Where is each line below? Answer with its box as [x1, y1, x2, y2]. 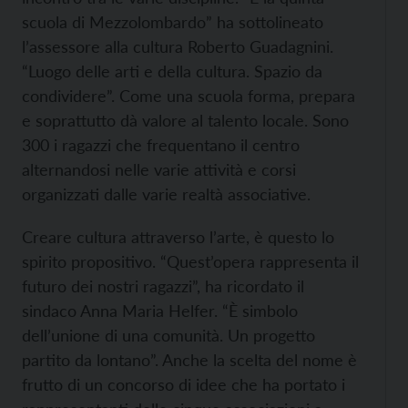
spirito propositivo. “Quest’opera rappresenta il [22, 251, 359, 271]
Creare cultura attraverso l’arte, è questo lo [22, 227, 334, 247]
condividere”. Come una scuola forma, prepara [22, 86, 355, 106]
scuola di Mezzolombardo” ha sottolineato [22, 12, 323, 32]
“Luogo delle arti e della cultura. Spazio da [22, 61, 322, 81]
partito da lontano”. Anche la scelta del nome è [22, 350, 357, 370]
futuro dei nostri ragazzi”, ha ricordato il [22, 276, 304, 296]
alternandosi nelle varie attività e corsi [22, 159, 296, 179]
